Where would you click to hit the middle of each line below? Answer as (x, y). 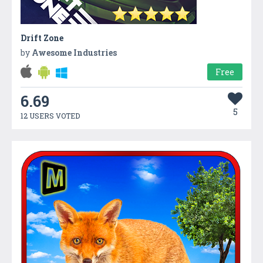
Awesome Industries (74, 52)
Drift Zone (42, 38)
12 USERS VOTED (50, 115)
